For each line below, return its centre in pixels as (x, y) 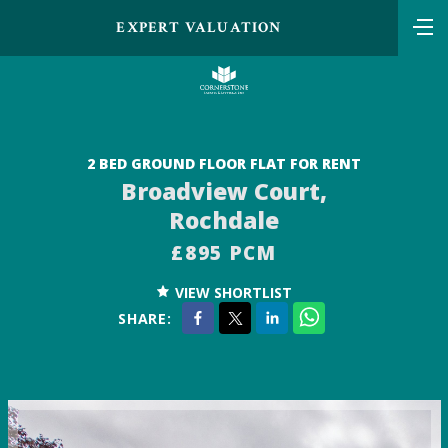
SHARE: (145, 318)
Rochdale (224, 219)
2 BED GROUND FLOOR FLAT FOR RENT (224, 163)
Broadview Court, (224, 190)
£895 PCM (224, 253)
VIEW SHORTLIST (233, 293)
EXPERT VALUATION (199, 27)
